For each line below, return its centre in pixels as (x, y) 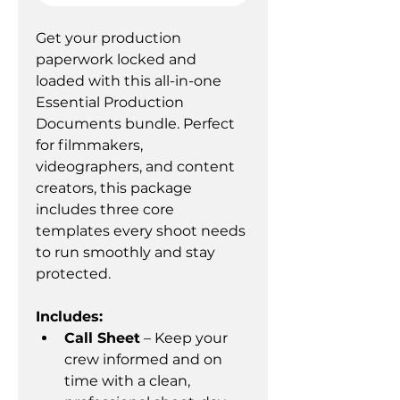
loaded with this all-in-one (130, 81)
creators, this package (116, 188)
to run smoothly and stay (127, 252)
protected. (73, 274)
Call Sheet (102, 338)
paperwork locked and (118, 59)
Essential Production (112, 102)
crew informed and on (145, 359)
